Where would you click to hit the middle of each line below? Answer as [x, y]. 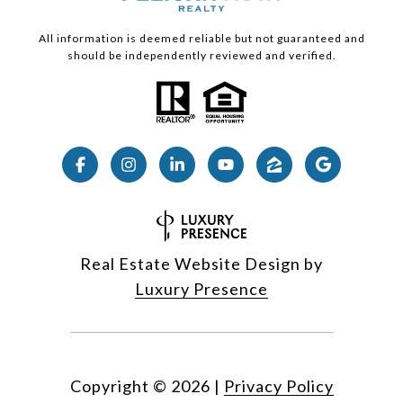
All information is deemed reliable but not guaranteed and [201, 39]
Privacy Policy [278, 386]
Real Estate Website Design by [201, 264]
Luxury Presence [201, 289]
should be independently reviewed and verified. [201, 56]
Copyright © [118, 386]
